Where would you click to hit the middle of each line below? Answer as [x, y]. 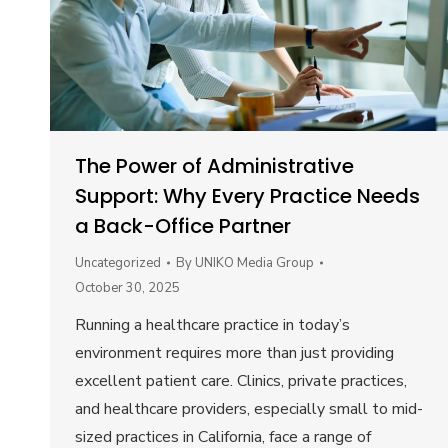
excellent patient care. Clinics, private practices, [241, 380]
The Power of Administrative [214, 165]
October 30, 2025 [127, 287]
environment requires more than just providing [234, 352]
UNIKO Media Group [254, 262]
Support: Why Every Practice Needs [247, 195]
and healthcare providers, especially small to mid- [249, 408]
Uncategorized [118, 262]
